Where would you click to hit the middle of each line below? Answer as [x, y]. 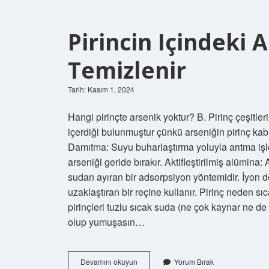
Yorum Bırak [194, 261]
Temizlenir [127, 70]
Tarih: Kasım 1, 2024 [101, 89]
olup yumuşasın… [106, 222]
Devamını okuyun [109, 261]
